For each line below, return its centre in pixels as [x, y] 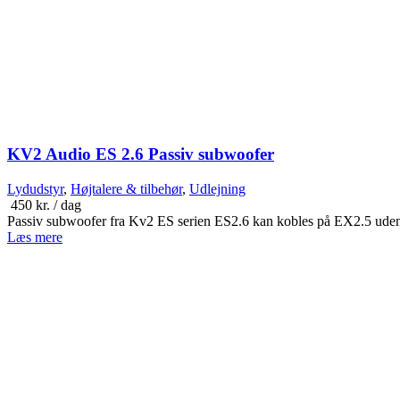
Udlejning [217, 188]
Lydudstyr [35, 188]
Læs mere [35, 237]
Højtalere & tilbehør [126, 188]
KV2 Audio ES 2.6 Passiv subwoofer [141, 154]
